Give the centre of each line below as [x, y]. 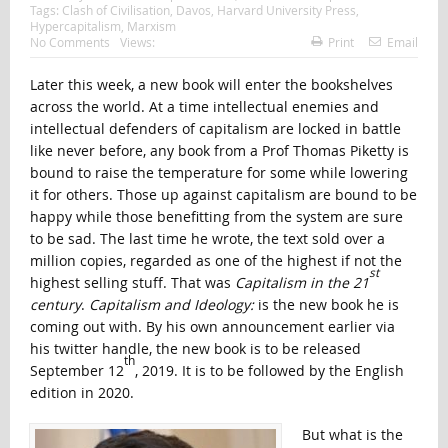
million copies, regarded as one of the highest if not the [215, 261]
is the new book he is [326, 305]
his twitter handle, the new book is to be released [195, 349]
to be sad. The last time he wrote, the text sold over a [207, 239]
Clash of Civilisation [115, 10]
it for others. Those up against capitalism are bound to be [223, 195]
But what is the [352, 435]
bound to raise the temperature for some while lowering [218, 173]
